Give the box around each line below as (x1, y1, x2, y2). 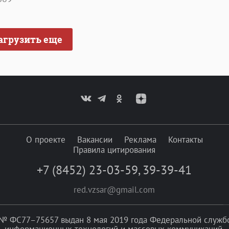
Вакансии (77, 134, 112, 145)
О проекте (26, 134, 65, 145)
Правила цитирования (73, 144, 155, 155)
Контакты (168, 134, 203, 145)
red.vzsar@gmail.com (74, 184, 155, 195)
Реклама (124, 134, 156, 145)
